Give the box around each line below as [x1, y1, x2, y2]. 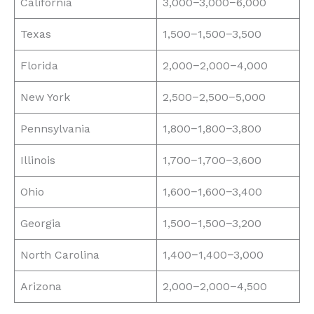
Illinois [20, 153, 55, 168]
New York [20, 90, 70, 104]
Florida [20, 59, 58, 73]
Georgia [20, 217, 61, 231]
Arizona [20, 280, 62, 294]
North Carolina [20, 248, 100, 262]
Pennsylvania [20, 122, 90, 136]
